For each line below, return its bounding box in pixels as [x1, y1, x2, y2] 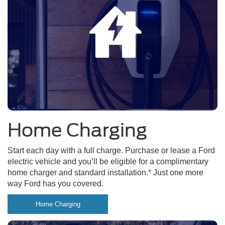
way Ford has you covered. [8, 179, 103, 188]
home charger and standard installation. [8, 168, 148, 177]
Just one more [151, 168, 203, 177]
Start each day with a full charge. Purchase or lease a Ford [8, 146, 215, 155]
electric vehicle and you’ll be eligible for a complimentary [8, 157, 208, 166]
